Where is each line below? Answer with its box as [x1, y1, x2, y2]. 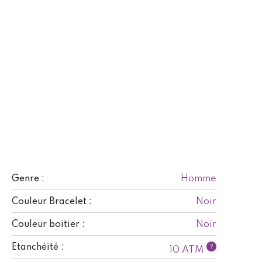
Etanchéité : [12, 242, 64, 252]
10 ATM [170, 244, 206, 255]
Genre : [12, 174, 44, 184]
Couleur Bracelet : [12, 196, 92, 206]
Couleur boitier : [12, 219, 85, 229]
